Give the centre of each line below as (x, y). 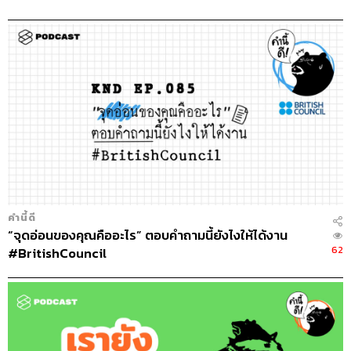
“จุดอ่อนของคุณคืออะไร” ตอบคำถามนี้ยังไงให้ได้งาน (148, 235)
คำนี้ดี (22, 217)
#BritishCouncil (57, 253)
